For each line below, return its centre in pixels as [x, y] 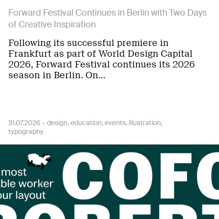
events [115, 123]
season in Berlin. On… [57, 75]
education [86, 123]
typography [26, 131]
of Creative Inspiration [52, 24]
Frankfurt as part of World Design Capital [100, 54]
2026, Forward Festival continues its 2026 [102, 65]
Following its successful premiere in [88, 43]
